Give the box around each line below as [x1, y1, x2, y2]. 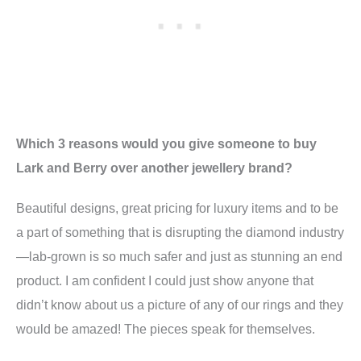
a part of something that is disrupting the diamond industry [16, 225, 344, 240]
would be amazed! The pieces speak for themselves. [16, 322, 315, 337]
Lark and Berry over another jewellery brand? [16, 160, 293, 176]
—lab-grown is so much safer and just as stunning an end [16, 249, 342, 264]
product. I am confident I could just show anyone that [16, 273, 313, 288]
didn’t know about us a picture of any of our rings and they [16, 297, 343, 313]
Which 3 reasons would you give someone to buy [16, 136, 317, 151]
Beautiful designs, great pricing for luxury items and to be [16, 201, 338, 216]
